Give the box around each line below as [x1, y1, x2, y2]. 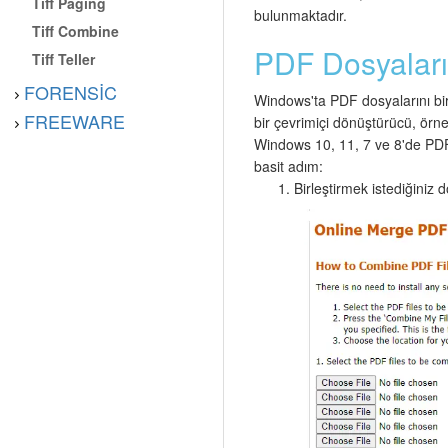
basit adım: [254, 156, 323, 177]
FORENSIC [24, 78, 117, 105]
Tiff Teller [32, 48, 96, 69]
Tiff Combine [32, 20, 120, 41]
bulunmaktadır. [254, 5, 347, 26]
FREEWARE [24, 107, 125, 134]
